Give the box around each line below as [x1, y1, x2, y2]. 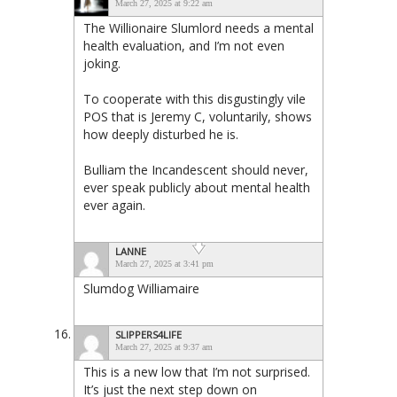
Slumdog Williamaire [83, 279, 199, 297]
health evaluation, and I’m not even [83, 36, 284, 54]
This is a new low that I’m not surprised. [83, 362, 310, 380]
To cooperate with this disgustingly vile [83, 90, 306, 107]
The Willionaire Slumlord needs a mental [83, 19, 314, 36]
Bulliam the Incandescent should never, [83, 160, 308, 178]
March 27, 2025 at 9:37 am [115, 341, 213, 352]
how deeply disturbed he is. [83, 125, 238, 143]
